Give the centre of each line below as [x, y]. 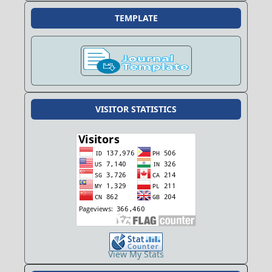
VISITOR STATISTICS [136, 109]
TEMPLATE [136, 18]
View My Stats [136, 254]
